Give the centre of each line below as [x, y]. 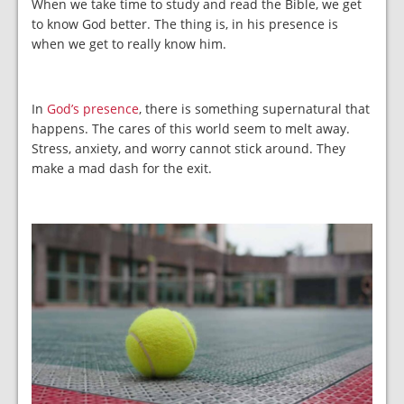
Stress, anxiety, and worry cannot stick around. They [188, 149]
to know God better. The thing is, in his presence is [185, 24]
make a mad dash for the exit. [122, 169]
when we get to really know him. [129, 44]
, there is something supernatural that [254, 109]
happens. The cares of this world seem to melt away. [191, 129]
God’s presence [93, 109]
